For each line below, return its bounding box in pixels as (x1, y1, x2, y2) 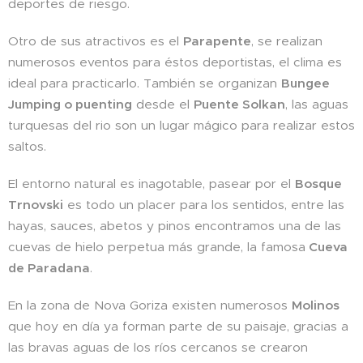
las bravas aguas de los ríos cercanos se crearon (8, 340, 308, 355)
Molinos (292, 297, 340, 313)
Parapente (183, 33, 251, 49)
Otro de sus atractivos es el (8, 33, 183, 49)
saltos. (8, 139, 46, 154)
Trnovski (8, 197, 63, 212)
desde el (132, 96, 194, 112)
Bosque (295, 176, 342, 191)
